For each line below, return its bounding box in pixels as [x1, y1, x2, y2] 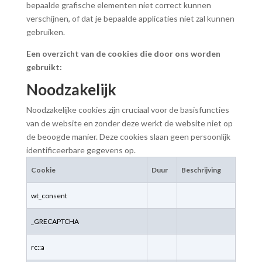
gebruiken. [26, 27, 65, 37]
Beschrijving [181, 166, 221, 174]
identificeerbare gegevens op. [26, 145, 136, 155]
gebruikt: [26, 62, 62, 72]
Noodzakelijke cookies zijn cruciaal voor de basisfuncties [26, 105, 229, 115]
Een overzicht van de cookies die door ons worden [26, 49, 220, 58]
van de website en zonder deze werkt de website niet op [26, 118, 233, 128]
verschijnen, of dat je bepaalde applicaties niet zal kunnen [26, 13, 235, 23]
